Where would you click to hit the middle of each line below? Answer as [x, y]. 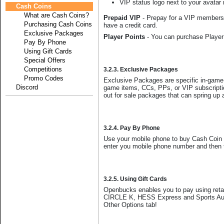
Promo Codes [36, 78]
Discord [23, 87]
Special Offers [37, 60]
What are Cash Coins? [48, 15]
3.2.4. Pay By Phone [132, 128]
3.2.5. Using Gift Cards [135, 179]
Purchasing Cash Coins [50, 24]
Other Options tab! [130, 205]
